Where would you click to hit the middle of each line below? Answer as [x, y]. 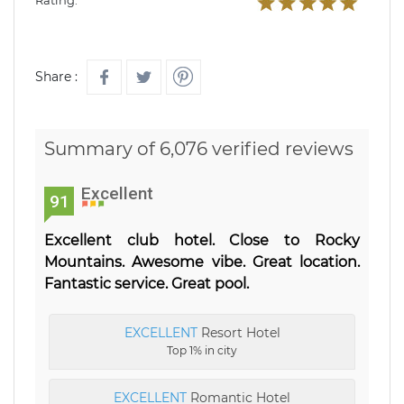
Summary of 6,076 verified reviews [199, 149]
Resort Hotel [239, 333]
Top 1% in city [202, 350]
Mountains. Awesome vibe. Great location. [202, 262]
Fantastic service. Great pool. [147, 284]
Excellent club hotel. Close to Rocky [202, 240]
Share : [56, 77]
